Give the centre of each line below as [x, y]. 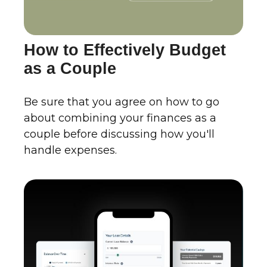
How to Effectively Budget [125, 50]
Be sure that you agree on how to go [122, 102]
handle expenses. [70, 150]
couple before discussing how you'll [119, 134]
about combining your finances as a [120, 118]
